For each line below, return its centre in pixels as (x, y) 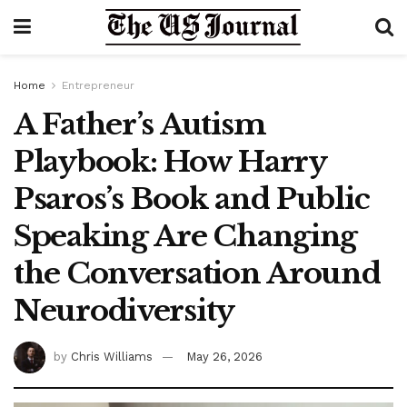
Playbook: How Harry (170, 162)
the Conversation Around (197, 273)
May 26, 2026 (224, 356)
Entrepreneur (98, 85)
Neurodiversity (124, 311)
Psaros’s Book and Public (192, 199)
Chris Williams (112, 356)
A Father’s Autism (140, 124)
